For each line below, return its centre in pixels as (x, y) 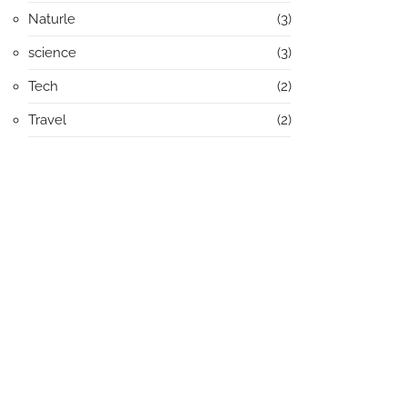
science (52, 52)
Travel (47, 119)
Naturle (52, 19)
